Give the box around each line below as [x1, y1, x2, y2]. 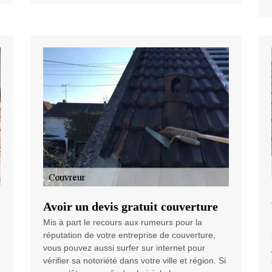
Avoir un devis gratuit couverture [42, 200, 218, 214]
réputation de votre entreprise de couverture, [42, 230, 216, 240]
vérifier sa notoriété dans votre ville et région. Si [42, 256, 226, 266]
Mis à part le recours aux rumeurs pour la [42, 217, 202, 228]
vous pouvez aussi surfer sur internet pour [42, 243, 205, 253]
